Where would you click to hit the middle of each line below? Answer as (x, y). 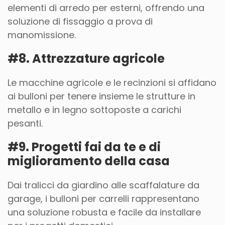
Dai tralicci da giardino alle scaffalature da (103, 185)
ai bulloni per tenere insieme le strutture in (101, 96)
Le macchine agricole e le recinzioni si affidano (112, 83)
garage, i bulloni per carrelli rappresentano (103, 199)
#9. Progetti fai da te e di (84, 147)
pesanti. (25, 123)
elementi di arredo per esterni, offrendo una (106, 8)
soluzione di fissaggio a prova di (80, 21)
